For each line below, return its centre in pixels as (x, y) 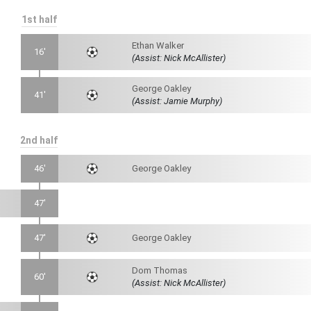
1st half (39, 20)
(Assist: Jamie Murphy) (177, 101)
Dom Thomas (160, 271)
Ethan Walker (158, 46)
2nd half (39, 141)
